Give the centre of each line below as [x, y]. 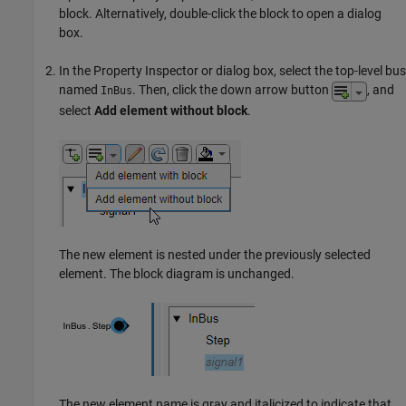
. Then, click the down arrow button [232, 90]
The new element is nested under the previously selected [215, 254]
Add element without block [171, 110]
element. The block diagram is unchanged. [177, 273]
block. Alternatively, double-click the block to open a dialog [220, 14]
